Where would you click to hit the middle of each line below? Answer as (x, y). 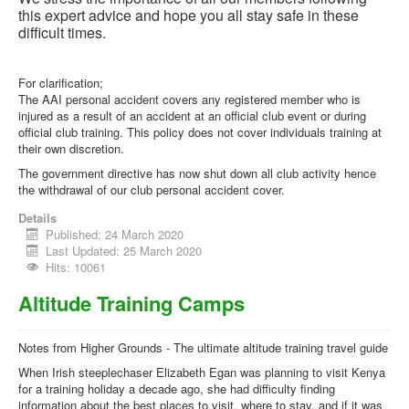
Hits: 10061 (76, 267)
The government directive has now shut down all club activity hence (197, 173)
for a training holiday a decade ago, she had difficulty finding (177, 388)
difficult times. (62, 32)
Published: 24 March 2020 (115, 234)
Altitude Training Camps (131, 303)
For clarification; (61, 83)
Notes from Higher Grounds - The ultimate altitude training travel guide (203, 347)
